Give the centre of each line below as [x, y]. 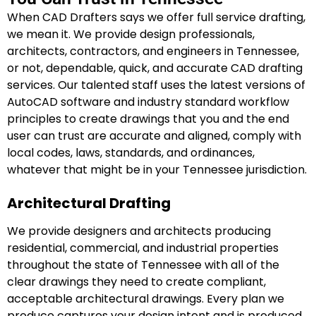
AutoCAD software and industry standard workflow [148, 102]
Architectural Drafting [89, 203]
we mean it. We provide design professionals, [131, 35]
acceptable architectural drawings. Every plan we [146, 298]
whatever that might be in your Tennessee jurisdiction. [157, 170]
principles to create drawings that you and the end [148, 119]
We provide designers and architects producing [139, 231]
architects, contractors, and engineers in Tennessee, [153, 51]
